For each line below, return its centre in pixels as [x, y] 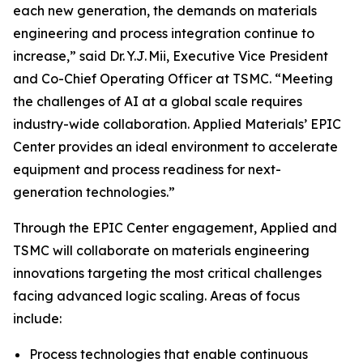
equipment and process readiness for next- [147, 169]
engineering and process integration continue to [164, 33]
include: [37, 318]
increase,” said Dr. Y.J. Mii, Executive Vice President [171, 56]
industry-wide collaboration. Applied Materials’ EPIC [177, 124]
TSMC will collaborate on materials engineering [161, 250]
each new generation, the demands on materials [165, 11]
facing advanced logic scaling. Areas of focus [156, 296]
